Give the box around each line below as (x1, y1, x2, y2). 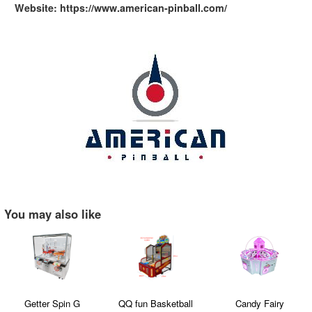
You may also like (3, 205, 101, 222)
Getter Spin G (24, 297, 81, 311)
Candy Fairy (235, 297, 284, 311)
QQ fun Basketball (118, 297, 194, 311)
